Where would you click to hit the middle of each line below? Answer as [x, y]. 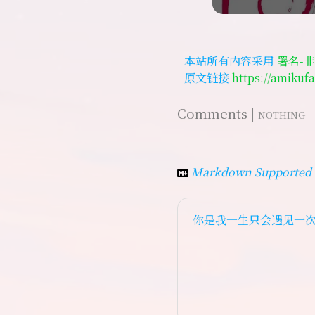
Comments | [218, 112]
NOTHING [282, 115]
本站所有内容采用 [231, 60]
